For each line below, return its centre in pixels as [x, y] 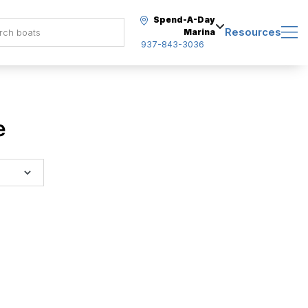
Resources [253, 32]
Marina [199, 32]
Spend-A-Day [184, 20]
